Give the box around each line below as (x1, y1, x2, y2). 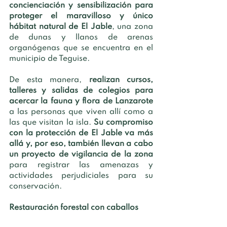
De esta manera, (9, 75, 89, 84)
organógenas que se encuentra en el (9, 44, 153, 52)
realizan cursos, (89, 75, 153, 84)
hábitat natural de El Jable (9, 22, 112, 31)
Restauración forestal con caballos (9, 203, 138, 212)
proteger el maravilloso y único (9, 12, 153, 20)
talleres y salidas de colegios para (9, 86, 153, 95)
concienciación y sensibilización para (9, 1, 153, 10)
